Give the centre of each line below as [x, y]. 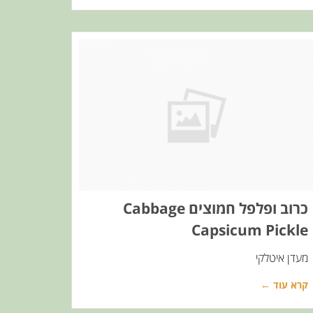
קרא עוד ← [284, 285]
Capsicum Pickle [250, 230]
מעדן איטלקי [282, 258]
